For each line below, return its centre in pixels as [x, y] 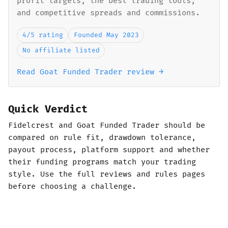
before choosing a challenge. [72, 187]
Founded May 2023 [106, 35]
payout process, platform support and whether [109, 150]
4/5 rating [42, 35]
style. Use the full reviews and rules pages [107, 174]
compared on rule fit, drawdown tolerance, [102, 138]
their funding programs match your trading [102, 162]
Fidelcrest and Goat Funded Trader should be [107, 125]
